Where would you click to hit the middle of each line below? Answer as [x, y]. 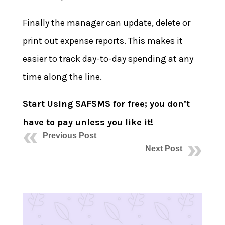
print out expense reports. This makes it [102, 41]
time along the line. [62, 77]
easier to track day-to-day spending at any [108, 59]
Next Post [164, 149]
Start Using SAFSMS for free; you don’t [106, 104]
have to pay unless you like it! [88, 122]
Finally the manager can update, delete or [106, 23]
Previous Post [69, 136]
